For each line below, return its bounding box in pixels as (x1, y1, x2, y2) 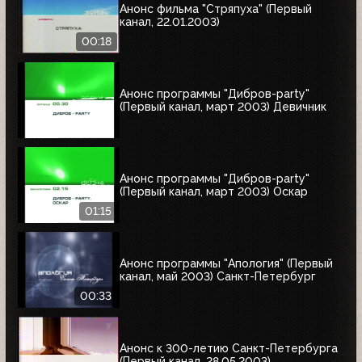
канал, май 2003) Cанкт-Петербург (120, 269, 316, 283)
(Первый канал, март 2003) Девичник (120, 99, 326, 113)
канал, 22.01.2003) (120, 15, 220, 28)
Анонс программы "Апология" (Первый (120, 256, 333, 270)
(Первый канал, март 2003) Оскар (120, 184, 308, 198)
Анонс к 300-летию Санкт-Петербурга (120, 341, 338, 355)
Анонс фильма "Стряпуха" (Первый (120, 2, 312, 15)
